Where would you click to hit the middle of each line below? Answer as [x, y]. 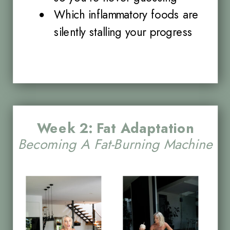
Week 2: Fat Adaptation [116, 128]
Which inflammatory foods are [126, 15]
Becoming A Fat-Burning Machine [116, 144]
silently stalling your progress [123, 32]
